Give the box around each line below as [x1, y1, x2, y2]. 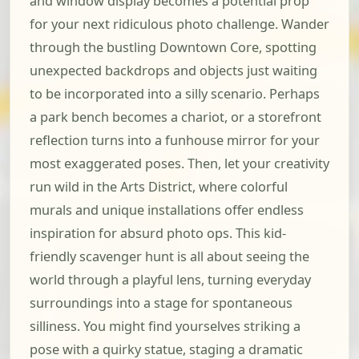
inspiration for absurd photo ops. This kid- [30, 224, 286, 243]
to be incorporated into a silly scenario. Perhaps [30, 85, 320, 103]
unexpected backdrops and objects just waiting [30, 62, 317, 80]
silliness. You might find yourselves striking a [30, 317, 301, 336]
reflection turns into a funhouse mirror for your [30, 131, 320, 150]
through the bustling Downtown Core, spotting [30, 38, 317, 57]
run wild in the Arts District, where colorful [30, 178, 288, 196]
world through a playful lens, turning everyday [30, 271, 311, 289]
